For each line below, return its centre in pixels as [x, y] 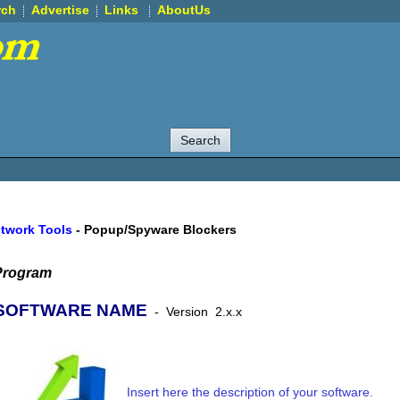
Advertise [60, 9]
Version [187, 312]
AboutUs [184, 9]
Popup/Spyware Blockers [160, 229]
